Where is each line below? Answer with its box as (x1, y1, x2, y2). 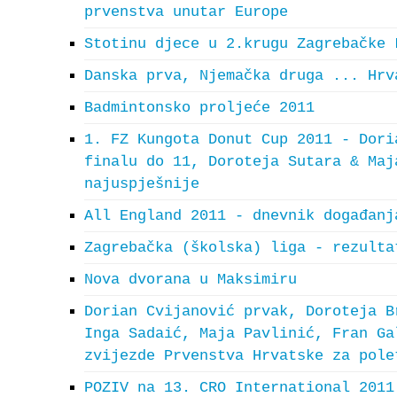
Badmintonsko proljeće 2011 (84, 99, 315, 116)
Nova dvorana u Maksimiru (84, 271, 297, 288)
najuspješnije (84, 175, 199, 192)
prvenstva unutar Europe (84, 4, 288, 20)
